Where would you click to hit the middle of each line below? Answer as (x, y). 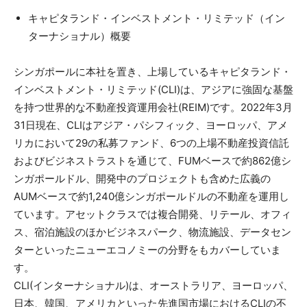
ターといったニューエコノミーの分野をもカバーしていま (147, 249)
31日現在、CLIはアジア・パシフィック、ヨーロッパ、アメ (151, 125)
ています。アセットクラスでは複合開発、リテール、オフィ (152, 214)
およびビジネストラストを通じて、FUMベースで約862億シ (152, 160)
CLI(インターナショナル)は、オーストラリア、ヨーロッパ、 (153, 285)
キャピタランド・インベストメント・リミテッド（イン (157, 18)
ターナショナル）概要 (79, 36)
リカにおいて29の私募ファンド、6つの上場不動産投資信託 (151, 143)
